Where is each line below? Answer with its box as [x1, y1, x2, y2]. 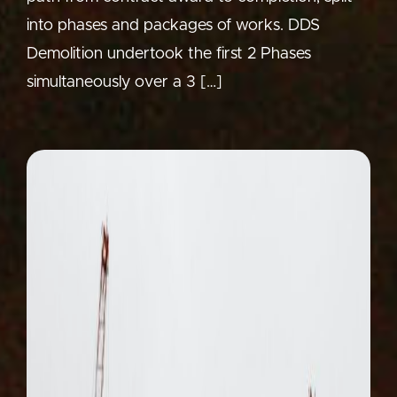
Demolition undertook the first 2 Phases [27, 46, 311, 63]
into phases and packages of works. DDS [27, 18, 320, 35]
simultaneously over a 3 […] [27, 74, 222, 91]
